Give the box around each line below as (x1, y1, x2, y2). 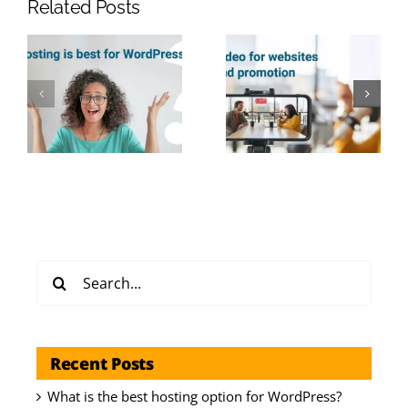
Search (36, 260, 77, 280)
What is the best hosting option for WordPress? (47, 386, 342, 405)
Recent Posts (50, 352, 154, 374)
